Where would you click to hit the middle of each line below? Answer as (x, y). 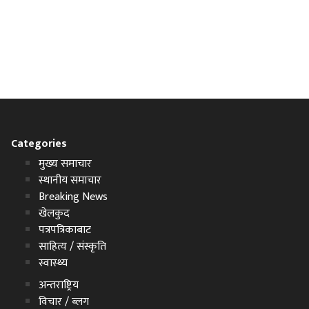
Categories (39, 144)
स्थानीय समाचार (70, 180)
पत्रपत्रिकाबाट (65, 230)
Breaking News (73, 197)
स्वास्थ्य (53, 263)
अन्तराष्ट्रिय (59, 285)
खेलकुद (54, 213)
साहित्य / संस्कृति (72, 247)
